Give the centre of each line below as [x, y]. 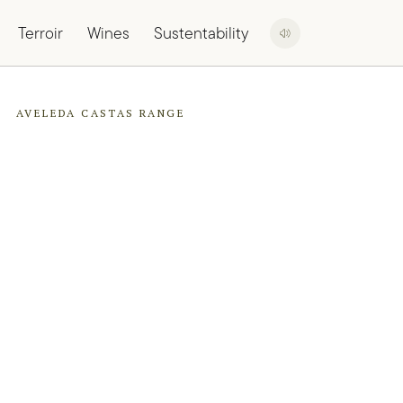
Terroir [40, 33]
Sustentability [201, 33]
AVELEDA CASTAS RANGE [101, 113]
